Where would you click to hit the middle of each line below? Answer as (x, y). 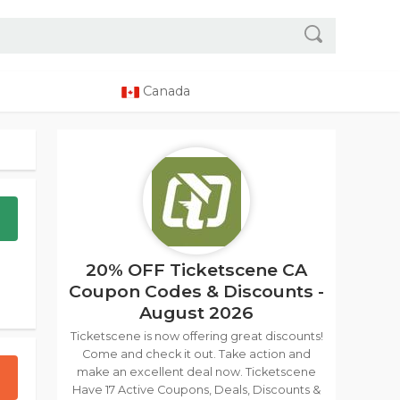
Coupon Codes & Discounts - (196, 291)
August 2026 (196, 312)
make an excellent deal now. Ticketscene (196, 372)
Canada (165, 91)
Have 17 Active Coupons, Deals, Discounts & (196, 390)
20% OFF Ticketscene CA (196, 270)
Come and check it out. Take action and (196, 354)
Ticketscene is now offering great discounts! (196, 336)
